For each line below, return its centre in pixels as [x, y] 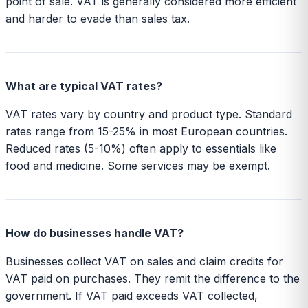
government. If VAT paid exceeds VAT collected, [132, 295]
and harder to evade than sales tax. [98, 18]
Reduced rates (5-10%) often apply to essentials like [141, 148]
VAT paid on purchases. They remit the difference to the [153, 278]
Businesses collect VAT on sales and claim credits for [144, 261]
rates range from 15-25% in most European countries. [146, 131]
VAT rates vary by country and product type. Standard [149, 114]
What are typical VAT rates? [84, 86]
